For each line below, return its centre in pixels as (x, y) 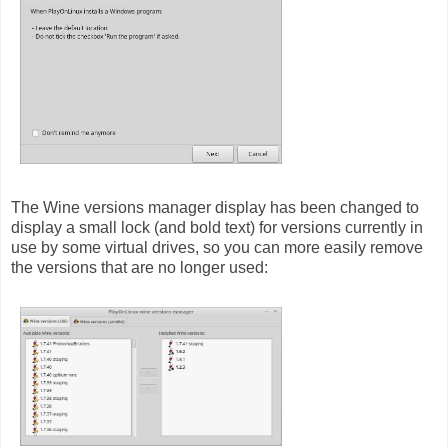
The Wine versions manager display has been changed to (215, 207)
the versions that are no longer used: (139, 267)
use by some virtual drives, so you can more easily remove (217, 247)
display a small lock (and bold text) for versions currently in (217, 227)
